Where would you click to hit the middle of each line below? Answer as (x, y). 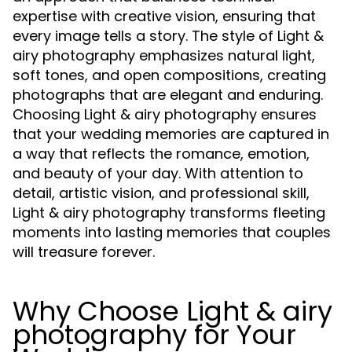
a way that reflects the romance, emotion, (161, 153)
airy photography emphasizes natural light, (164, 55)
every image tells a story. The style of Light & (168, 35)
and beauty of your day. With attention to (158, 173)
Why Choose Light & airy (172, 311)
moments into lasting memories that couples (172, 232)
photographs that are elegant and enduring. (168, 94)
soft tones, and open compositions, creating (169, 75)
